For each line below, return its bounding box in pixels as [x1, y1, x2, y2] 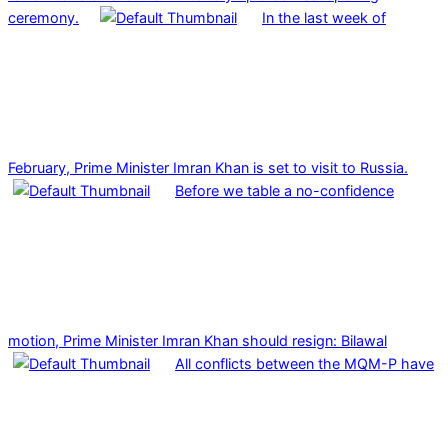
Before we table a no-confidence [175, 181, 394, 199]
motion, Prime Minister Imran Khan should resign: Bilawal [8, 331, 387, 349]
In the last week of [262, 8, 386, 26]
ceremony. [8, 8, 79, 26]
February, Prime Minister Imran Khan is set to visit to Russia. [8, 158, 408, 176]
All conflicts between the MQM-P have [175, 354, 434, 372]
